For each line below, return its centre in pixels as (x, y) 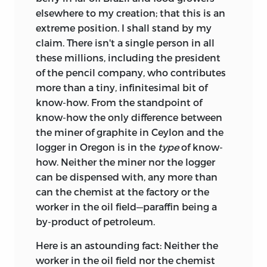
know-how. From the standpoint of (119, 102)
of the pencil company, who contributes (131, 72)
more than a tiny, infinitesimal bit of (122, 87)
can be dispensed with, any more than (127, 176)
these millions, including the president (128, 57)
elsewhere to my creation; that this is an (131, 13)
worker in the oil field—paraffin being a (126, 206)
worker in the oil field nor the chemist (125, 260)
